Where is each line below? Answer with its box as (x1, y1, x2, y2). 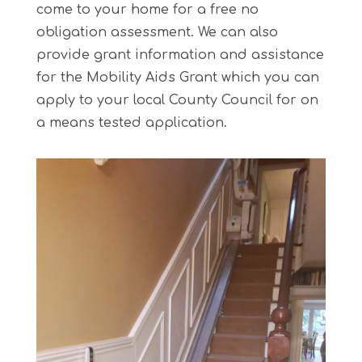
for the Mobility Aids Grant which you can (36, 69, 319, 85)
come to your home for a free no (36, 2, 259, 17)
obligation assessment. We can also (36, 24, 278, 40)
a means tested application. (36, 115, 227, 130)
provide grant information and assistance (36, 47, 324, 62)
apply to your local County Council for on (36, 92, 318, 107)
